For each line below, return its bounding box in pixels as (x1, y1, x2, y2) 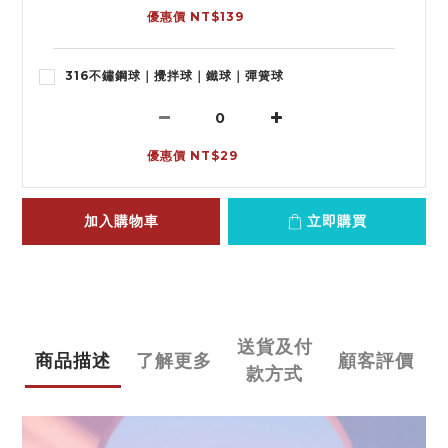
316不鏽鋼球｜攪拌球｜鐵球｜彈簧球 (65, 68, 284, 84)
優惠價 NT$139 (147, 9, 244, 25)
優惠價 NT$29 (147, 148, 238, 164)
